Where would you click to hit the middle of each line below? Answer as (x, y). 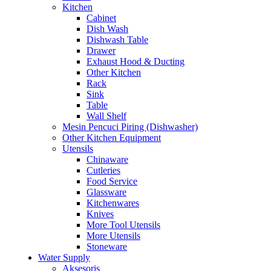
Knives (100, 214)
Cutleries (103, 171)
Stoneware (107, 247)
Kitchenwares (113, 203)
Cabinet (101, 18)
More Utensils (113, 236)
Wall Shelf (106, 116)
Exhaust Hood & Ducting (135, 62)
